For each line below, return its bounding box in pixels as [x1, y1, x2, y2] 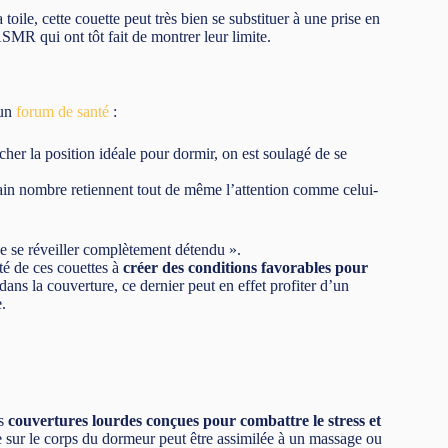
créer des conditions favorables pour [123, 258, 368, 276]
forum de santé [16, 102, 109, 120]
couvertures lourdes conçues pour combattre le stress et [8, 411, 381, 429]
